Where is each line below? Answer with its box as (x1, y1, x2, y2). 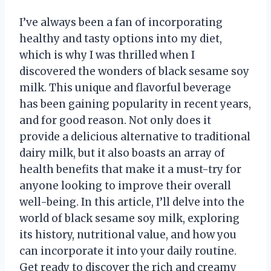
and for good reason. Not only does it (19, 114, 211, 128)
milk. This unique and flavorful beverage (19, 81, 231, 95)
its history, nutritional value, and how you (19, 228, 237, 242)
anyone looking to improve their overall (19, 179, 231, 193)
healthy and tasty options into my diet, (19, 32, 222, 46)
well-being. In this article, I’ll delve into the (19, 195, 244, 209)
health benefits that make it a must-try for (19, 163, 241, 177)
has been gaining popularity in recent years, (19, 97, 251, 111)
